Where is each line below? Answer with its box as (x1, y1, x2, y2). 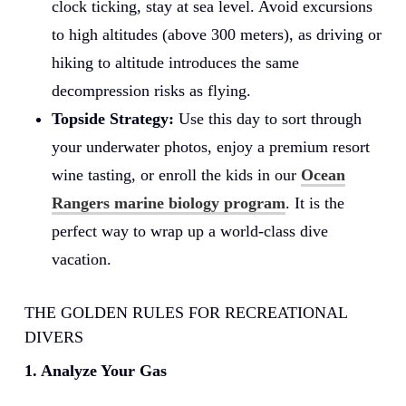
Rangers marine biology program (51, 193, 285, 212)
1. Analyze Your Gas (24, 361, 167, 380)
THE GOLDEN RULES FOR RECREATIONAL (24, 303, 347, 322)
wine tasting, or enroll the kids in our (51, 165, 301, 184)
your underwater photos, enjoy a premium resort (51, 137, 370, 156)
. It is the (285, 193, 344, 212)
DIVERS (24, 327, 83, 346)
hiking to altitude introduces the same (51, 53, 299, 72)
